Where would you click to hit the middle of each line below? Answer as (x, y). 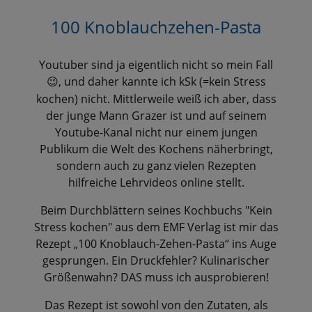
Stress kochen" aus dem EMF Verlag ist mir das (156, 227)
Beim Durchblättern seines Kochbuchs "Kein (156, 210)
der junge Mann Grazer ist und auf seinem (156, 115)
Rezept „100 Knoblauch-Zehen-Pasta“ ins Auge (156, 243)
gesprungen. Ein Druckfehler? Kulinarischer (156, 260)
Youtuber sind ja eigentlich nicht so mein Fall (156, 64)
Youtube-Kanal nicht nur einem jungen (156, 132)
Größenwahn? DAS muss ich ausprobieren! (156, 277)
